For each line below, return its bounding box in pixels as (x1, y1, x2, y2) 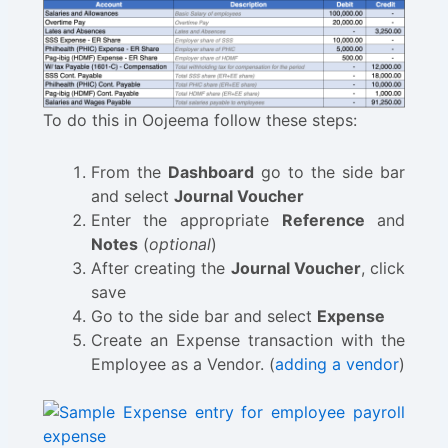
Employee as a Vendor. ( (90, 353, 275, 374)
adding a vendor (274, 353, 399, 374)
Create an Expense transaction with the (90, 329, 406, 350)
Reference (281, 209, 365, 230)
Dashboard (167, 161, 254, 182)
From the (90, 161, 168, 182)
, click (360, 257, 406, 278)
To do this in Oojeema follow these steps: (42, 109, 357, 130)
